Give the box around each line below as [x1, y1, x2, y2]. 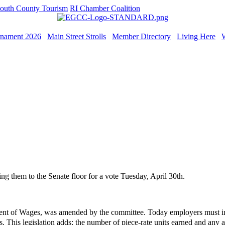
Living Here [177, 32, 215, 41]
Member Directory [112, 32, 171, 41]
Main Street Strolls [47, 32, 106, 41]
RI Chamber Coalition [70, 4, 140, 13]
